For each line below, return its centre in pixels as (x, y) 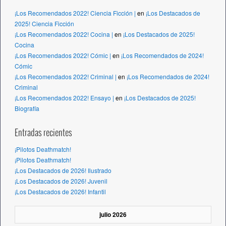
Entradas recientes (43, 133)
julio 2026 (113, 215)
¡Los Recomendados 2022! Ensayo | (64, 98)
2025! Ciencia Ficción (44, 24)
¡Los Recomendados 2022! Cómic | (63, 55)
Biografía (27, 108)
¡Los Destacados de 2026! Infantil (60, 192)
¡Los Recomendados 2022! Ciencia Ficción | (75, 13)
